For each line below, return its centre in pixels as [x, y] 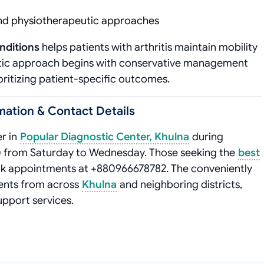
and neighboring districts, [180, 184]
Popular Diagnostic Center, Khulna [105, 137]
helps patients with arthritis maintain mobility [148, 47]
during [207, 137]
